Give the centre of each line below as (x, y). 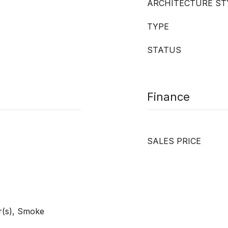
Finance (168, 97)
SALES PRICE (174, 141)
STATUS (164, 50)
